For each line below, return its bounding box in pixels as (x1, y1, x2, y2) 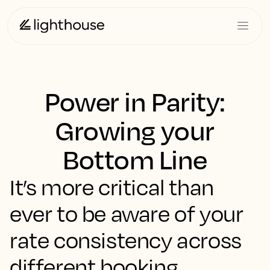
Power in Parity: (45, 85, 225, 118)
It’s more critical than (10, 174, 214, 200)
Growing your (55, 114, 215, 146)
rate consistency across (10, 227, 242, 253)
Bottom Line (63, 143, 207, 175)
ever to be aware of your (10, 200, 243, 227)
